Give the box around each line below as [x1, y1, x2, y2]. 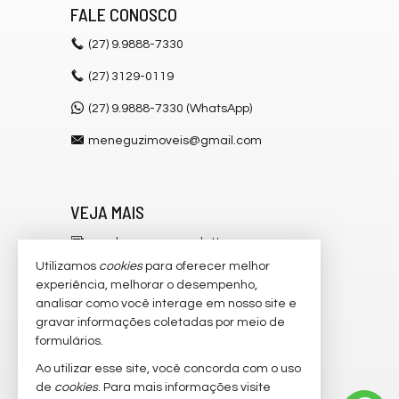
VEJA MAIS [70, 200, 144, 223]
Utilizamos [36, 260, 99, 273]
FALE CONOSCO [70, 3, 177, 25]
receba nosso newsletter [88, 235, 232, 248]
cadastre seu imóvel [88, 267, 208, 281]
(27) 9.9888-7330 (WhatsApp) [88, 102, 252, 115]
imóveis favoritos [88, 299, 185, 313]
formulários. [36, 335, 103, 347]
